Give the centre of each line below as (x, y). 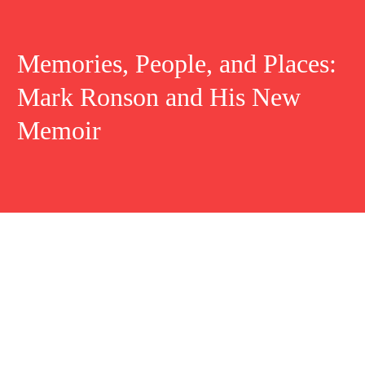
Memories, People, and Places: (177, 64)
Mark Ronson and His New (159, 97)
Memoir (59, 131)
